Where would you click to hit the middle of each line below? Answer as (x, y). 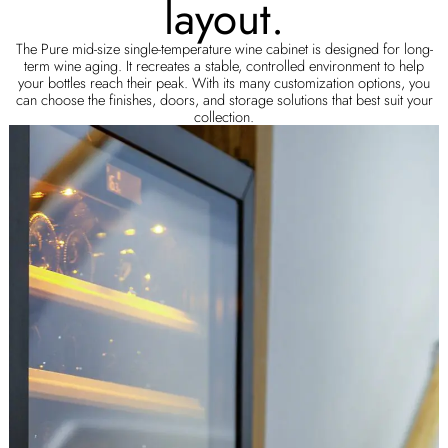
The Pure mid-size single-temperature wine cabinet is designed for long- (224, 48)
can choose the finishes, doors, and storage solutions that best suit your (224, 99)
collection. (224, 116)
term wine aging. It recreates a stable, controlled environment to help (224, 65)
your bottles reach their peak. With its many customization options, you (224, 82)
